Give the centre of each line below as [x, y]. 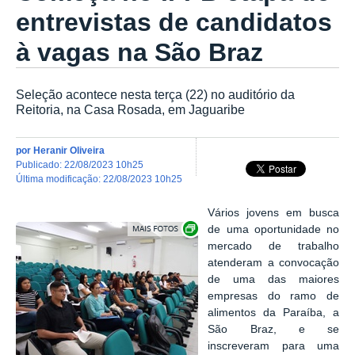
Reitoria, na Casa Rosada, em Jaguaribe [130, 110]
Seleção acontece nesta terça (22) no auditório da [155, 95]
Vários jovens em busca [273, 212]
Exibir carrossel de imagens [265, 223]
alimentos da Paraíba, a [273, 312]
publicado [41, 164]
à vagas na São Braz [139, 53]
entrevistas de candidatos [174, 23]
